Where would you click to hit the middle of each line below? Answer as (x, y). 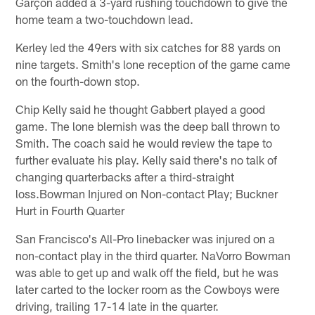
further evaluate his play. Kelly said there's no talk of (147, 160)
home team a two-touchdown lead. (105, 19)
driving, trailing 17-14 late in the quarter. (117, 306)
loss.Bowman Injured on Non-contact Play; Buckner (147, 194)
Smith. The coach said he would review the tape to (144, 143)
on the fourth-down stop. (78, 81)
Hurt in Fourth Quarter (70, 211)
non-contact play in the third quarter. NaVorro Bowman (153, 256)
